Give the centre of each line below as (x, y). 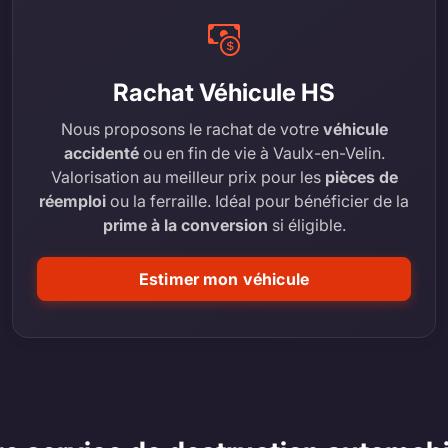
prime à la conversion (185, 224)
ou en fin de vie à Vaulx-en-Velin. (261, 152)
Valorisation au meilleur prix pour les (187, 176)
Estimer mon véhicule (224, 278)
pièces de (361, 176)
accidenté (101, 152)
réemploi (72, 200)
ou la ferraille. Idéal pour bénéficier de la (257, 200)
